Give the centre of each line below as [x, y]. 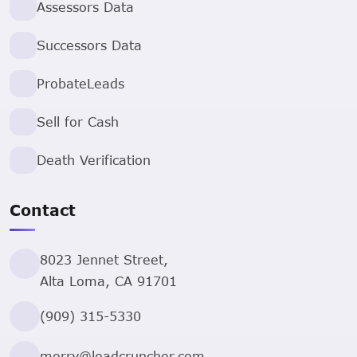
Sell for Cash [78, 122]
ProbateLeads [80, 84]
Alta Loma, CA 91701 [108, 281]
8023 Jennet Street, [104, 260]
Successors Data [89, 45]
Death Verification [94, 160]
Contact [43, 210]
